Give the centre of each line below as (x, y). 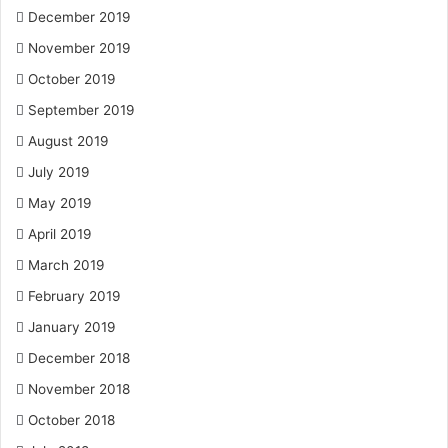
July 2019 (59, 172)
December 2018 (79, 358)
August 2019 (68, 141)
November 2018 (79, 389)
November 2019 (79, 48)
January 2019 (72, 327)
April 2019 (60, 234)
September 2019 (81, 110)
